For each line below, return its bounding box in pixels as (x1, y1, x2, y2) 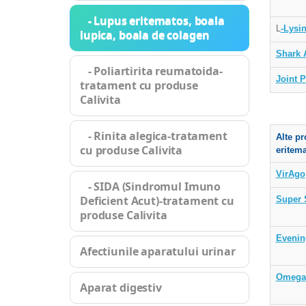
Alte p (275, 132, 301, 142)
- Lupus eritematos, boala (80, 13, 225, 28)
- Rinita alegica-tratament (80, 128, 227, 143)
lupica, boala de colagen (80, 27, 210, 42)
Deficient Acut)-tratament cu (80, 193, 234, 208)
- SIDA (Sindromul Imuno (80, 179, 221, 194)
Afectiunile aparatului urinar (80, 244, 236, 259)
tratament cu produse (80, 78, 199, 93)
